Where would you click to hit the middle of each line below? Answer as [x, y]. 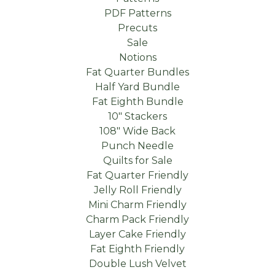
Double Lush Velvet [137, 264]
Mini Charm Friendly [137, 205]
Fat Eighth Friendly [137, 249]
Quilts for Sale [137, 161]
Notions [137, 57]
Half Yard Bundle [137, 87]
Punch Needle [137, 146]
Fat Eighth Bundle [137, 102]
